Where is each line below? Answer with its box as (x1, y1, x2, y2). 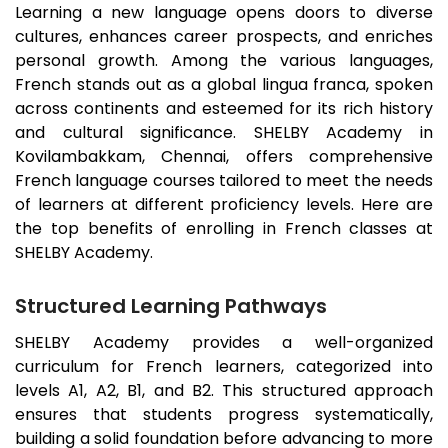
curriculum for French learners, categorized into (15, 355, 433, 379)
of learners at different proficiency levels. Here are (15, 193, 433, 217)
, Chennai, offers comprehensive (142, 145, 433, 169)
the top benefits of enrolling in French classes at (15, 217, 433, 241)
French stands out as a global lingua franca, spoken (15, 73, 433, 97)
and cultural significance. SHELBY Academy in (15, 121, 433, 145)
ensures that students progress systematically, (15, 403, 433, 427)
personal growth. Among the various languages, (15, 49, 433, 73)
